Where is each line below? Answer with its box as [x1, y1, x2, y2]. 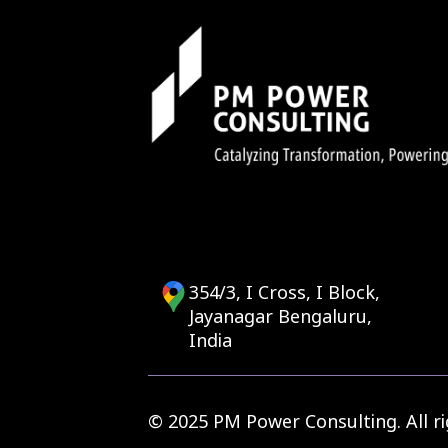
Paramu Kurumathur [207, 27, 337, 50]
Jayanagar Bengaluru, [188, 303, 372, 330]
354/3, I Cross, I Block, [188, 279, 380, 306]
